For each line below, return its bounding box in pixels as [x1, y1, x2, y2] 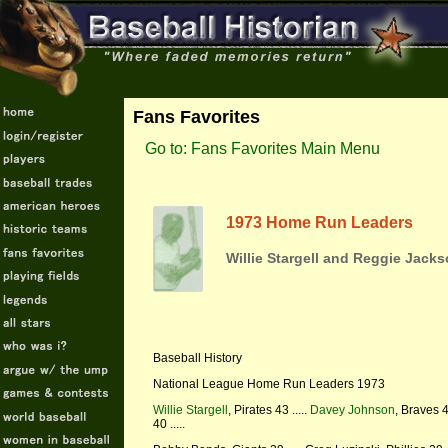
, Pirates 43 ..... [228, 403, 310, 417]
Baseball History [153, 351, 242, 365]
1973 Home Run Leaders [226, 214, 413, 231]
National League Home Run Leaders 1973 [153, 377, 385, 391]
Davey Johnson [310, 403, 395, 417]
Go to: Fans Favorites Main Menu [145, 140, 380, 157]
